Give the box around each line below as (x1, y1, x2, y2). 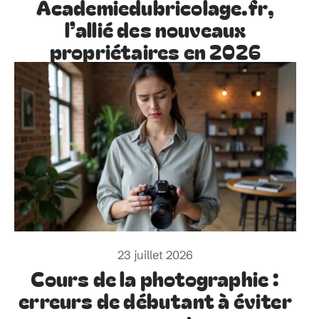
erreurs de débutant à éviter (19, 285, 292, 315)
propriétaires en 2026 (49, 36, 261, 66)
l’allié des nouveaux (64, 14, 246, 43)
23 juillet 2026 (117, 247, 193, 262)
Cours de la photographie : (31, 263, 280, 293)
